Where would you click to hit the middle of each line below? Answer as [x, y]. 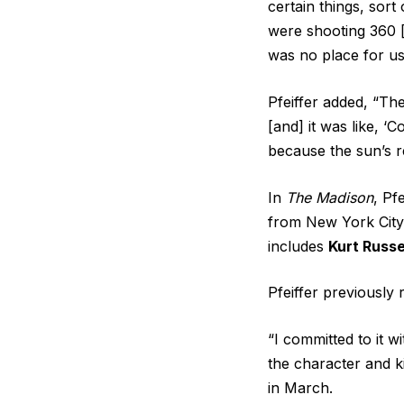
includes [298, 246]
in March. [300, 387]
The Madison [330, 197]
